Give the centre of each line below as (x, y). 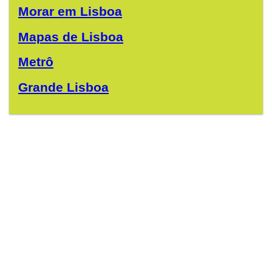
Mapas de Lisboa (71, 36)
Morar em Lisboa (70, 12)
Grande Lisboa (63, 87)
